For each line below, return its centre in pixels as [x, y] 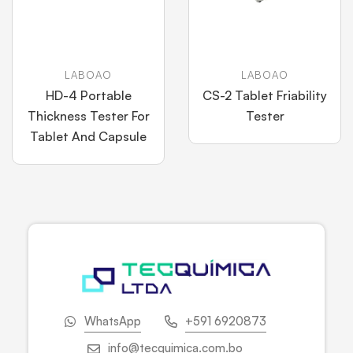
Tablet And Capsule [88, 136]
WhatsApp [112, 321]
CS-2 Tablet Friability [265, 95]
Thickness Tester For [88, 116]
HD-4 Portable [88, 95]
